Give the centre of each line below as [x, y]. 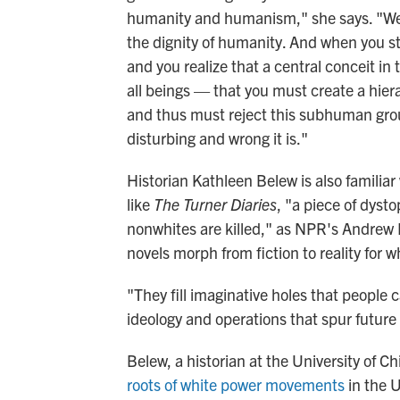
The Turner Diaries [215, 204]
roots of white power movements [236, 384]
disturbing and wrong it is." [217, 137]
